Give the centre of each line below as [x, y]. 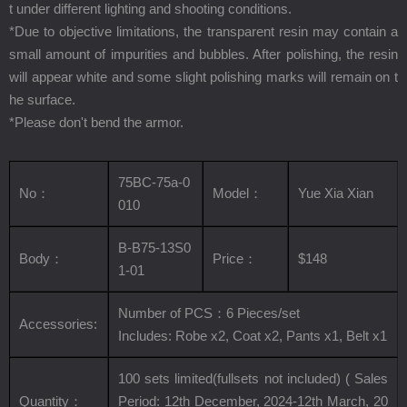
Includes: [145, 336]
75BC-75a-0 [154, 182]
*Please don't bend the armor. [96, 122]
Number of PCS [165, 313]
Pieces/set [267, 313]
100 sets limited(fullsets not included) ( [234, 378]
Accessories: [58, 324]
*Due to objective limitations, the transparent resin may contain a [203, 31]
